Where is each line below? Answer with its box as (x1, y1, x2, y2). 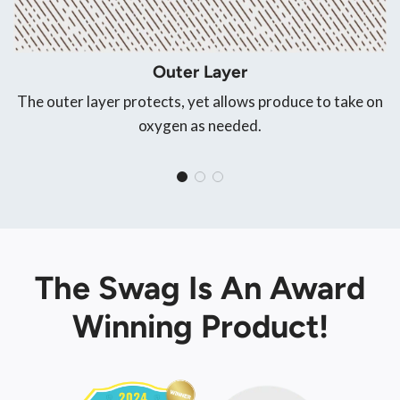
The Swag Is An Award (35, 268, 365, 307)
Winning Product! (71, 306, 329, 346)
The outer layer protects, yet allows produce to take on (17, 91, 383, 111)
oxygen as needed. (138, 115, 262, 135)
